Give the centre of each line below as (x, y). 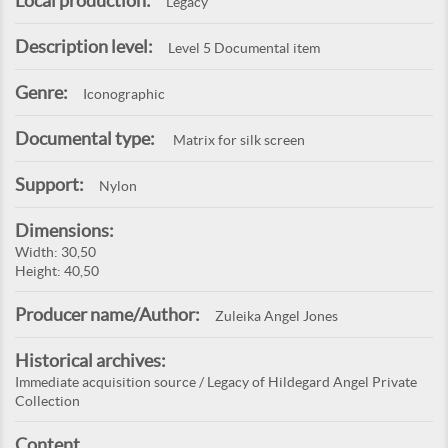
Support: (49, 185)
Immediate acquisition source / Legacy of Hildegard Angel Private (216, 382)
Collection (47, 401)
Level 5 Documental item (244, 48)
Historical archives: (90, 361)
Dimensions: (64, 231)
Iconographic (124, 94)
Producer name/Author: (107, 315)
